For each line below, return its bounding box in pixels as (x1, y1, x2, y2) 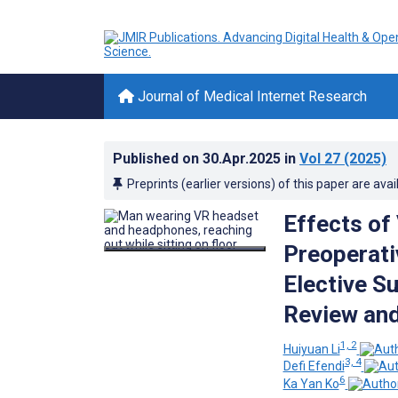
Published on (113, 150, 203, 167)
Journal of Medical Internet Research (134, 88, 367, 105)
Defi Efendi (283, 359, 345, 374)
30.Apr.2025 (203, 150, 284, 167)
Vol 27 (299, 150, 340, 167)
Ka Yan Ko (283, 376, 339, 391)
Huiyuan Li (283, 341, 340, 356)
